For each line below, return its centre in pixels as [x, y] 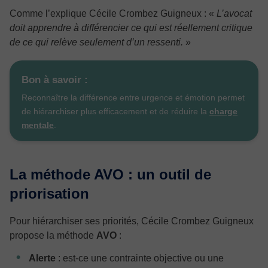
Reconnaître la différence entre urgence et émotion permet [133, 97]
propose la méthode [53, 235]
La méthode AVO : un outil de [110, 174]
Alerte [42, 258]
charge [223, 111]
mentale [38, 125]
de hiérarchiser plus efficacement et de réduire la [115, 111]
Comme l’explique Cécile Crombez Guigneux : [109, 13]
